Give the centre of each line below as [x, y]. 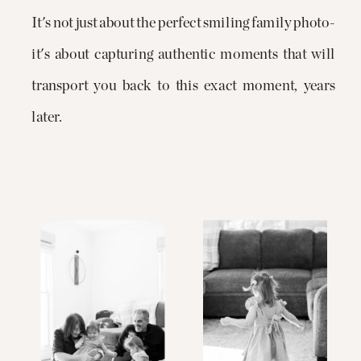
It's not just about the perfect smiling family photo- [183, 23]
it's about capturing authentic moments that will [183, 54]
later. [47, 118]
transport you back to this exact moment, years [183, 86]
